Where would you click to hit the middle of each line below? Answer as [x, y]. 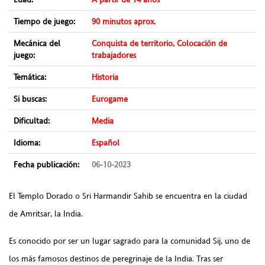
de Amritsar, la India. [46, 214]
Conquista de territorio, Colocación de [159, 43]
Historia [105, 77]
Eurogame [110, 99]
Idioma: [27, 143]
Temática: [30, 77]
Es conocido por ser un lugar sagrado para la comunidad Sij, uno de [130, 241]
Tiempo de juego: [44, 22]
